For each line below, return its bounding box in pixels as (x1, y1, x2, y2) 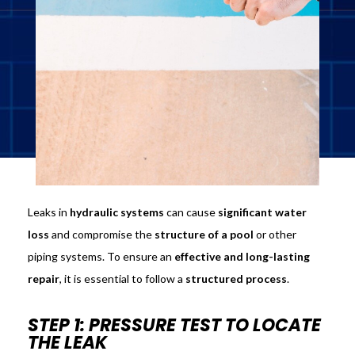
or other (253, 227, 296, 242)
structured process (185, 272, 287, 286)
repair (27, 272, 59, 286)
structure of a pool (154, 227, 254, 242)
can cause (163, 205, 218, 219)
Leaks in (27, 205, 70, 219)
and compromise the (48, 227, 155, 242)
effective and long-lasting (174, 250, 310, 264)
